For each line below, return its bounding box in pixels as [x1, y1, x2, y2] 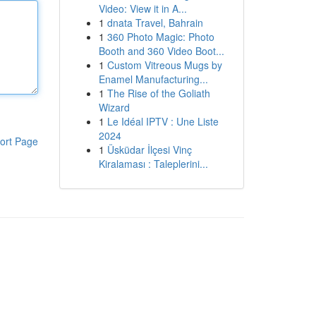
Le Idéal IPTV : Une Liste [107, 114, 219, 128]
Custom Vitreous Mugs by [107, 58, 222, 72]
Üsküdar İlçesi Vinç [107, 142, 192, 157]
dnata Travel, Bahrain [107, 16, 203, 30]
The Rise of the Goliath [107, 86, 210, 100]
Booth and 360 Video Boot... [98, 44, 224, 58]
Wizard [98, 100, 130, 114]
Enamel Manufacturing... [98, 72, 208, 86]
